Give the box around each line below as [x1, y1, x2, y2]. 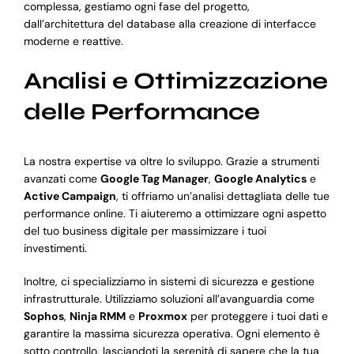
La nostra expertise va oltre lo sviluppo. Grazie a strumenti [23, 154, 319, 169]
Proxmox [137, 309, 187, 324]
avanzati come [23, 171, 100, 186]
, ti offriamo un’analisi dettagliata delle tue [115, 189, 330, 204]
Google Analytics [213, 171, 307, 186]
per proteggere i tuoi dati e [186, 309, 328, 324]
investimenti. [23, 241, 87, 256]
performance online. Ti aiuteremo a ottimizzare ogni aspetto [23, 206, 326, 221]
